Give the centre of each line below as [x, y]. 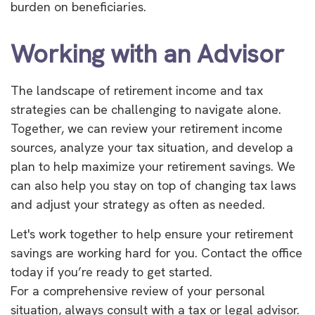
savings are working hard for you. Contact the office [156, 253]
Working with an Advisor [147, 54]
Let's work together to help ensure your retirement [152, 234]
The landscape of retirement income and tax [137, 91]
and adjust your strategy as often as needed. [138, 205]
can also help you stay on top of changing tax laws [153, 186]
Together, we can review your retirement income [147, 129]
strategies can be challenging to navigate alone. [146, 110]
